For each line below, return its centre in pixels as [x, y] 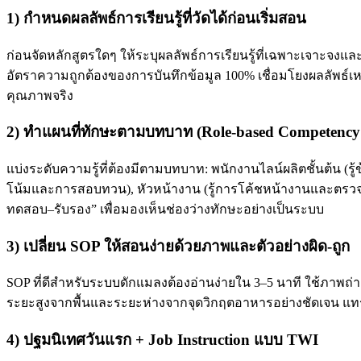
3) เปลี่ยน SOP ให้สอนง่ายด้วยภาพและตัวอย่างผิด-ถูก [178, 246]
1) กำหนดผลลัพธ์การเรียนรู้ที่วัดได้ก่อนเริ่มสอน [156, 18]
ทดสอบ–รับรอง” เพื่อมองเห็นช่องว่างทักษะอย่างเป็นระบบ [165, 209]
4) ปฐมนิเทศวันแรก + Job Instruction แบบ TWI [162, 340]
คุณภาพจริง [40, 95]
